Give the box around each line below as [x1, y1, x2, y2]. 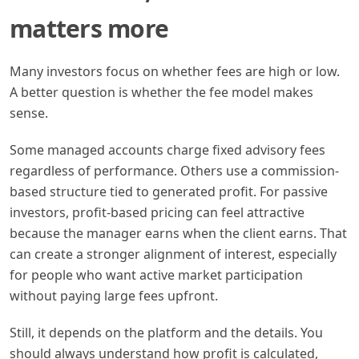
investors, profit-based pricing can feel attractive [10, 203, 305, 221]
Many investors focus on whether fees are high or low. [10, 62, 340, 80]
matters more [10, 11, 168, 45]
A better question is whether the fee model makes [10, 83, 313, 101]
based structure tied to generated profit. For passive [10, 182, 328, 200]
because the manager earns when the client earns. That [10, 224, 347, 242]
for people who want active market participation [10, 265, 303, 284]
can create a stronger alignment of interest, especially [10, 244, 337, 263]
